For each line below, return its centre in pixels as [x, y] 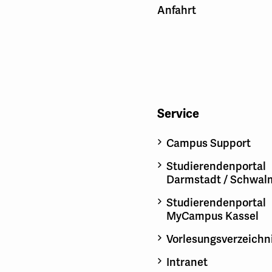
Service [178, 114]
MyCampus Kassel [212, 216]
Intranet [187, 263]
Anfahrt [177, 11]
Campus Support [209, 144]
